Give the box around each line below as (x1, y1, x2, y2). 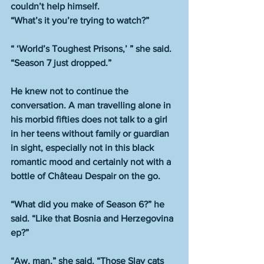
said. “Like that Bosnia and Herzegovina (11, 213, 176, 223)
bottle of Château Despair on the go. (11, 171, 160, 181)
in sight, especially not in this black (11, 143, 156, 153)
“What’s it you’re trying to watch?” (11, 15, 149, 25)
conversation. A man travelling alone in (11, 100, 173, 110)
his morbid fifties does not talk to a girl (11, 114, 170, 124)
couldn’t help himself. (11, 1, 100, 11)
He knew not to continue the (11, 86, 131, 96)
